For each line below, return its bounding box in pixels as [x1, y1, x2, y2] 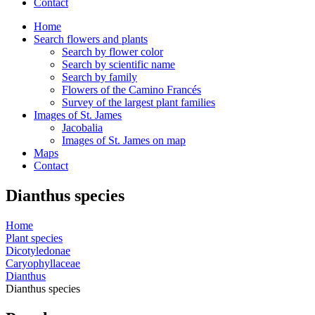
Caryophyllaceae [6, 257, 80, 269]
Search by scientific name [62, 58, 175, 70]
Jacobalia [62, 122, 103, 134]
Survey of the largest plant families [62, 96, 215, 108]
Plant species [6, 231, 63, 244]
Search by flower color [62, 46, 163, 58]
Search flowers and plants [34, 33, 148, 45]
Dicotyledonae [6, 244, 70, 257]
